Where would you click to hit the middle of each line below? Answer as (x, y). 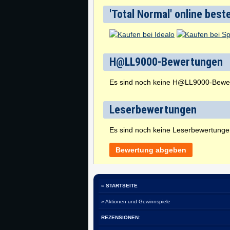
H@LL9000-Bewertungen (166, 62)
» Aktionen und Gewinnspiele (136, 202)
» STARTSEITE (119, 186)
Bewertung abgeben (151, 150)
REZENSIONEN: (121, 217)
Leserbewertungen (153, 110)
